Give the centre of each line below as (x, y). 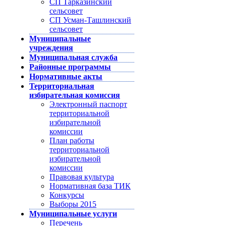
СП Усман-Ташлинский (90, 20)
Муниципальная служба (73, 57)
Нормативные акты (66, 76)
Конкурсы (67, 195)
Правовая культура (82, 177)
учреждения (51, 48)
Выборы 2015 (73, 204)
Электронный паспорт (88, 104)
